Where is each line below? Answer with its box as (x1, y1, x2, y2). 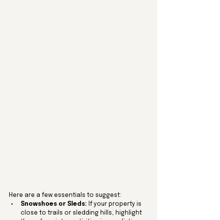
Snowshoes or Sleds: (21, 201, 87, 207)
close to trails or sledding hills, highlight (21, 210, 143, 216)
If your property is (87, 201, 143, 207)
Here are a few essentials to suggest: (9, 192, 121, 198)
